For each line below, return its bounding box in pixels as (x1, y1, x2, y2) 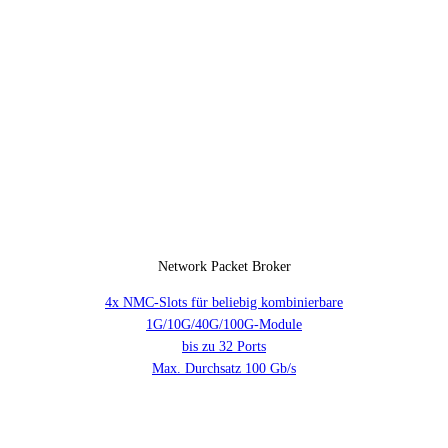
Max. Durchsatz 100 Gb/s (152, 361, 296, 377)
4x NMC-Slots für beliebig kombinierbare (105, 295, 343, 311)
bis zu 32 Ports (182, 339, 266, 355)
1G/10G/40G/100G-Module (146, 317, 302, 333)
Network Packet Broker (157, 259, 291, 275)
